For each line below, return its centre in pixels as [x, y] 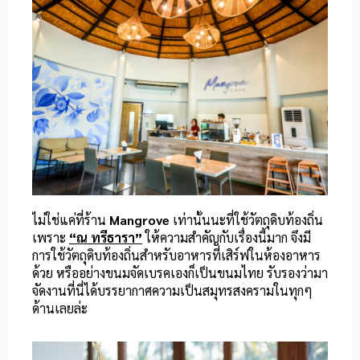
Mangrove [139, 220]
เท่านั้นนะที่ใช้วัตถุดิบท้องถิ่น [246, 220]
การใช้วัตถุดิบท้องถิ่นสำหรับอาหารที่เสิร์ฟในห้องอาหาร [176, 256]
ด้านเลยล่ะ [60, 309]
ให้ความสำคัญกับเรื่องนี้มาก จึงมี [227, 238]
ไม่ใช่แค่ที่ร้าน [71, 220]
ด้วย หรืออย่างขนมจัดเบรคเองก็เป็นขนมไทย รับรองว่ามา [180, 273]
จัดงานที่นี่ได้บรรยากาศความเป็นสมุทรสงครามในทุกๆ [172, 291]
